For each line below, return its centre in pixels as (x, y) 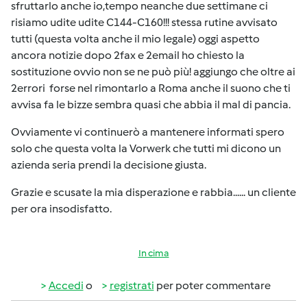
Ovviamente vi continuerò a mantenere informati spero (148, 132)
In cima (153, 253)
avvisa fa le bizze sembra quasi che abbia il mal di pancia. (151, 105)
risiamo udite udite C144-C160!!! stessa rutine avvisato (144, 22)
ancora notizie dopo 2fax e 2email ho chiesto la (128, 55)
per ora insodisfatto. (61, 209)
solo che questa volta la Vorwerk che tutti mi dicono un (146, 148)
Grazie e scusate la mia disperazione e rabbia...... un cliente (153, 192)
